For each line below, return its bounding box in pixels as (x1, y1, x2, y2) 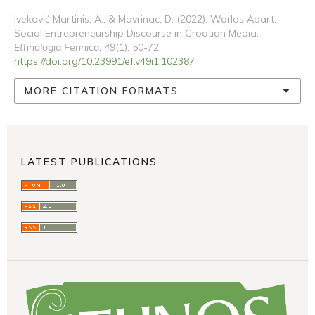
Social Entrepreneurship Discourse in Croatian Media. (14, 26, 259, 39)
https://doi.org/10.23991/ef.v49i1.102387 (14, 54, 195, 67)
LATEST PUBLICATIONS (21, 155, 157, 168)
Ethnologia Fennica (14, 40, 99, 53)
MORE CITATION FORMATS (25, 84, 179, 98)
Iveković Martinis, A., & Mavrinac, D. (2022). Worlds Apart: (14, 12, 276, 25)
